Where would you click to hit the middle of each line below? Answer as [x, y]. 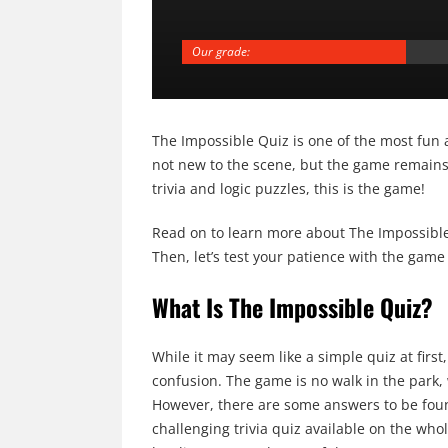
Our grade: [221, 51]
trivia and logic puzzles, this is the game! [288, 188]
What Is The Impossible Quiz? [292, 306]
